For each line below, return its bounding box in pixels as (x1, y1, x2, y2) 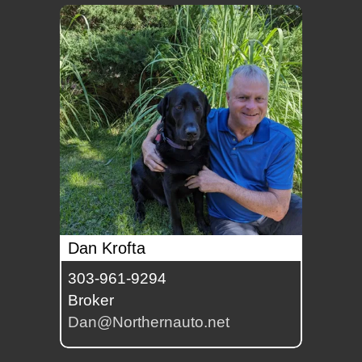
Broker (68, 292, 114, 309)
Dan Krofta (68, 239, 145, 258)
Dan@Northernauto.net (68, 314, 229, 331)
